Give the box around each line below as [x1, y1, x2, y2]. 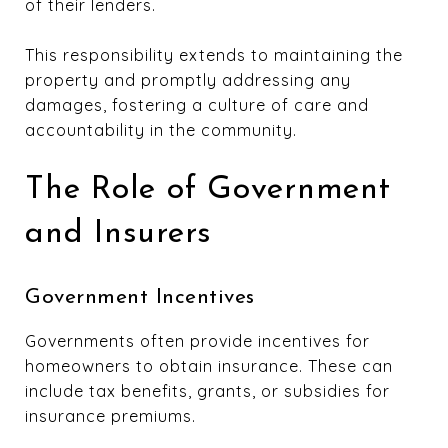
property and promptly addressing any [25, 69, 351, 90]
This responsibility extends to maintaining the [25, 44, 403, 65]
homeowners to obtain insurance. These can [25, 355, 393, 376]
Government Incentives [25, 286, 255, 308]
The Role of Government [25, 173, 391, 206]
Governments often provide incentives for [25, 330, 370, 351]
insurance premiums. [25, 405, 196, 426]
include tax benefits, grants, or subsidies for [25, 380, 390, 401]
